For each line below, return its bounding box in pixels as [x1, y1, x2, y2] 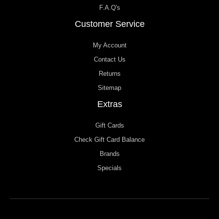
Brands [99, 150, 120, 158]
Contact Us [93, 56, 126, 64]
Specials [97, 164, 122, 172]
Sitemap [98, 84, 121, 92]
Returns [98, 70, 121, 78]
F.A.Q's [99, 4, 120, 12]
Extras [97, 99, 122, 109]
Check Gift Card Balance [74, 136, 145, 144]
